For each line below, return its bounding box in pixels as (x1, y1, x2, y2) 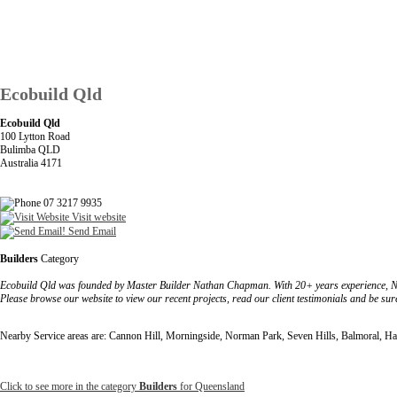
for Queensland (177, 379, 245, 393)
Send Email (66, 224, 116, 237)
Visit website (69, 210, 126, 223)
